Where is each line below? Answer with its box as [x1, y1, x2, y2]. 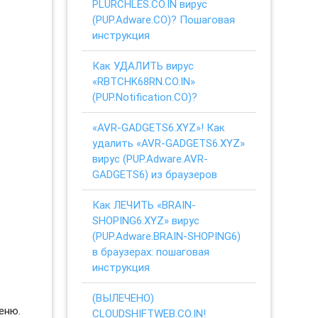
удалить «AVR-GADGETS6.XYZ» [92, 136, 246, 150]
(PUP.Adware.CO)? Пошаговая [92, 12, 236, 26]
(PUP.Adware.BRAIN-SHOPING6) [92, 229, 241, 243]
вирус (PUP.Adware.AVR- [92, 151, 209, 165]
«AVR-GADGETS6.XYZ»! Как [92, 120, 226, 134]
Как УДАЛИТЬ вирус [92, 58, 194, 72]
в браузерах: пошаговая [92, 244, 210, 258]
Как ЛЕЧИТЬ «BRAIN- [92, 197, 197, 212]
